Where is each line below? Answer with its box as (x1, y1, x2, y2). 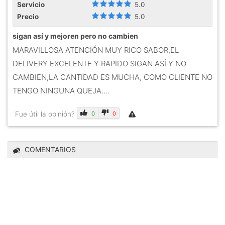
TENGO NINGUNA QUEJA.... (13, 85, 109, 95)
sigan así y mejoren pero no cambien (13, 31, 138, 40)
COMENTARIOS (25, 145, 76, 154)
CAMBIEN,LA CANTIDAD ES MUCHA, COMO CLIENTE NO (13, 72, 212, 82)
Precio (17, 12, 40, 21)
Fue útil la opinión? (15, 109, 77, 118)
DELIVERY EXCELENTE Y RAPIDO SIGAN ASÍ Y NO (13, 58, 186, 68)
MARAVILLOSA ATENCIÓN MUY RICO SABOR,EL (13, 45, 179, 55)
